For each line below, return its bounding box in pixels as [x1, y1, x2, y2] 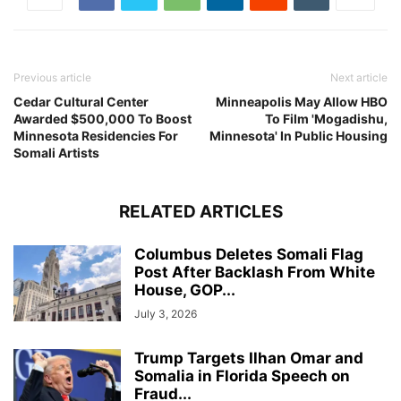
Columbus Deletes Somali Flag [134, 245, 363, 264]
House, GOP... [134, 281, 235, 300]
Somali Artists [13, 145, 99, 161]
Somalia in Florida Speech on [134, 367, 350, 386]
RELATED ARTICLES [118, 201, 283, 223]
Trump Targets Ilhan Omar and [134, 349, 363, 368]
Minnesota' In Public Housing [209, 128, 388, 144]
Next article [330, 71, 388, 85]
